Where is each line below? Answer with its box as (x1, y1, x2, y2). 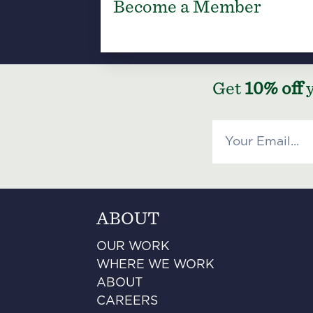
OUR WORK (96, 240, 170, 254)
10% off (245, 80, 303, 99)
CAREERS (96, 295, 158, 308)
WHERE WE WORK (96, 259, 214, 272)
